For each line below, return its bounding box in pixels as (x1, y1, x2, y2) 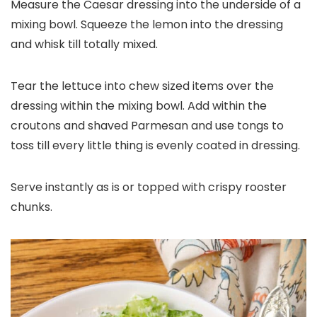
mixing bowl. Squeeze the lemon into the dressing (11, 16, 283, 33)
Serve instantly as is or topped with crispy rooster (11, 178, 287, 195)
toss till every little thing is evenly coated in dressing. (11, 137, 300, 154)
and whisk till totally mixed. (11, 35, 158, 52)
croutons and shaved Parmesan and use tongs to (11, 117, 284, 134)
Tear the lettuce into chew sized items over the (11, 77, 274, 94)
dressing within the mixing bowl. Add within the (11, 97, 267, 114)
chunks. (11, 198, 52, 215)
